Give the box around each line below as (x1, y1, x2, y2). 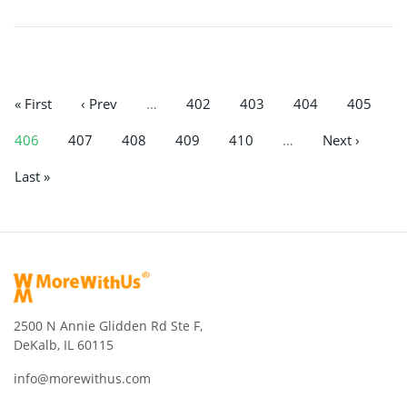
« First (15, 94, 52, 114)
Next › (323, 131, 360, 150)
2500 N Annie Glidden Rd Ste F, (14, 316, 203, 334)
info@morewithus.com (14, 369, 151, 387)
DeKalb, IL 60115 (14, 335, 114, 353)
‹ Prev (81, 94, 117, 114)
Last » (15, 166, 50, 185)
